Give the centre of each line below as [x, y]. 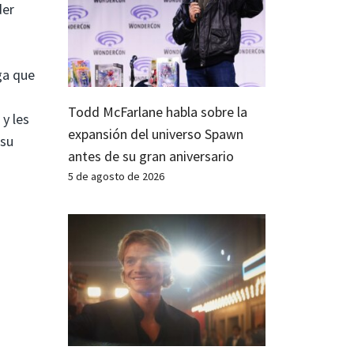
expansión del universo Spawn [156, 134]
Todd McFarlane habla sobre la [158, 111]
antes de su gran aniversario [151, 156]
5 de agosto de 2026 [116, 176]
